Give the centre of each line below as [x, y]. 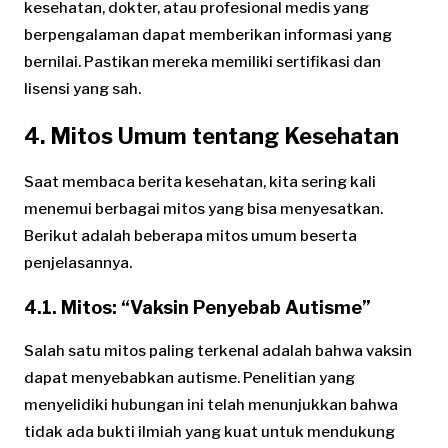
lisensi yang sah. [82, 89]
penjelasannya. [78, 263]
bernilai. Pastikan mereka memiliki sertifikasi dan [202, 62]
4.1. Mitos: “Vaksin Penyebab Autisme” [197, 308]
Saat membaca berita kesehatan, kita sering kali [200, 182]
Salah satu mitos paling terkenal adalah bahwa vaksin [218, 351]
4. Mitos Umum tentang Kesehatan [211, 136]
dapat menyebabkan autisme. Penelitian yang [189, 378]
